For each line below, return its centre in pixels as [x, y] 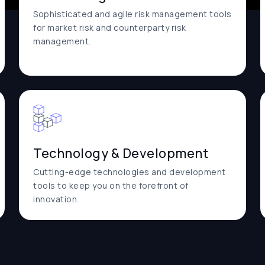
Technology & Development [121, 153]
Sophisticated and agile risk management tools [132, 14]
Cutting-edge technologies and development [130, 172]
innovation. [56, 199]
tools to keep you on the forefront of [111, 185]
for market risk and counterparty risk [110, 28]
